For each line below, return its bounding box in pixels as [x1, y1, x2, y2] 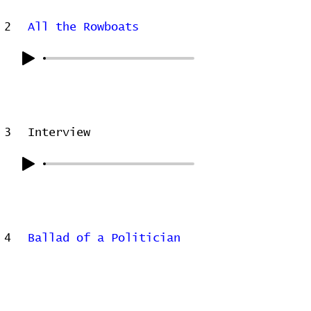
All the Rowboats [28, 22, 139, 33]
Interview [28, 127, 90, 139]
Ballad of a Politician [28, 233, 180, 244]
